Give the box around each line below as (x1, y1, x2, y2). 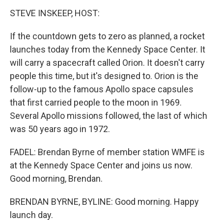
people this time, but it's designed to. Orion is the (10, 71, 198, 81)
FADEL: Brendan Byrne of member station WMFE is (10, 147, 205, 157)
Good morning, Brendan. (10, 173, 103, 184)
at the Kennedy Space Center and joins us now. (10, 160, 192, 170)
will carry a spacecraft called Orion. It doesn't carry (10, 57, 205, 68)
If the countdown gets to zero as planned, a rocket (10, 31, 205, 41)
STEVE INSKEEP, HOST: (10, 8, 100, 18)
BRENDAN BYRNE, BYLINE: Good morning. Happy (10, 196, 199, 207)
